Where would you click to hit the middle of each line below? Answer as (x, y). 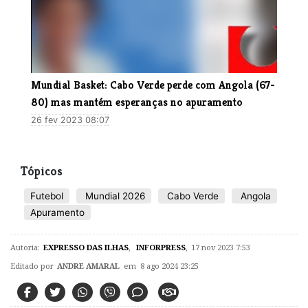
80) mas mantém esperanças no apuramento (137, 102)
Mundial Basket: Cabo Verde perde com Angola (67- (153, 85)
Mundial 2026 (114, 196)
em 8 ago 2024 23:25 (159, 265)
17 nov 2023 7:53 (221, 247)
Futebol (47, 196)
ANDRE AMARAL (88, 265)
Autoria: (25, 247)
